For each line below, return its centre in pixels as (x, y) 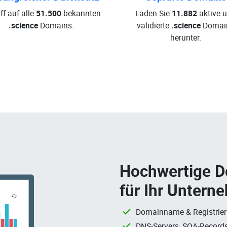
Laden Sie (154, 13)
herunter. (186, 37)
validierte (154, 25)
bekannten (81, 13)
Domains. (56, 25)
